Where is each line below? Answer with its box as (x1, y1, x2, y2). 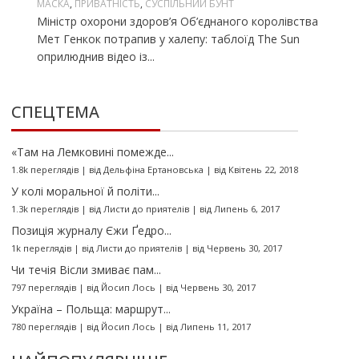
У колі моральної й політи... (10, 183, 159, 199)
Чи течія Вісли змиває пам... (10, 261, 161, 277)
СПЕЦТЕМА (10, 100, 99, 123)
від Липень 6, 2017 (199, 202, 280, 215)
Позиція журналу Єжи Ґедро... (10, 222, 171, 238)
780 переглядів (10, 320, 76, 333)
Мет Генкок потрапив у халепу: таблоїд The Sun (36, 30, 300, 46)
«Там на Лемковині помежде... (10, 143, 174, 159)
